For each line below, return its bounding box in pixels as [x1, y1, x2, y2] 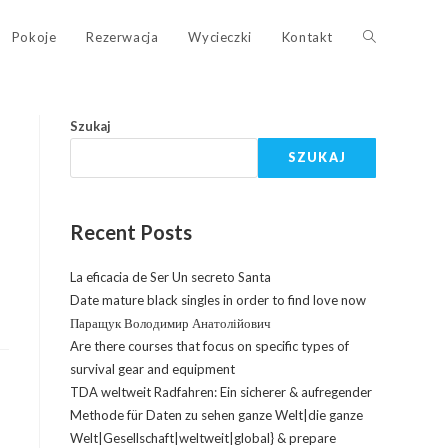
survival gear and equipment [70, 361, 235, 377]
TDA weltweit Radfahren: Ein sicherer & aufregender [70, 384, 372, 400]
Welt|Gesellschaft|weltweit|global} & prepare [70, 430, 336, 446]
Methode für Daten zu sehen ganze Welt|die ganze [70, 407, 363, 423]
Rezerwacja [86, 29, 159, 45]
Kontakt [281, 29, 333, 45]
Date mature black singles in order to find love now [70, 292, 366, 308]
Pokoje [11, 29, 57, 45]
